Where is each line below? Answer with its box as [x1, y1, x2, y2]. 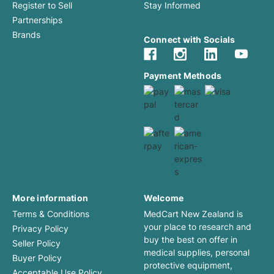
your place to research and [143, 221, 251, 232]
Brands [12, 29, 40, 40]
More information [12, 192, 88, 203]
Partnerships [12, 15, 62, 26]
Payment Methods [143, 70, 222, 81]
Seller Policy [12, 237, 61, 248]
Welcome [143, 192, 184, 203]
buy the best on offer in [143, 234, 237, 245]
